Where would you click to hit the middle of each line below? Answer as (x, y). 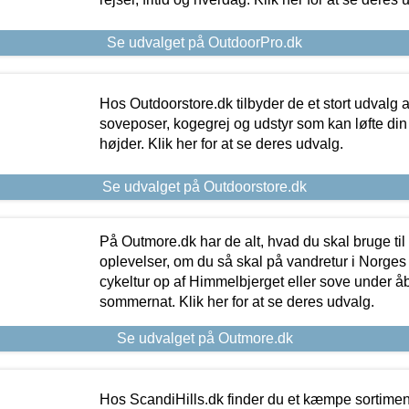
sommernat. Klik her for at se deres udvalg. (236, 301)
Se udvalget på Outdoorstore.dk (204, 186)
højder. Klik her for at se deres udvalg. (221, 143)
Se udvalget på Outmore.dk (204, 338)
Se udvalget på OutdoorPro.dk (204, 42)
